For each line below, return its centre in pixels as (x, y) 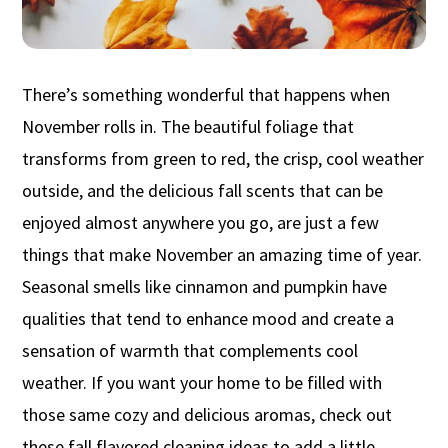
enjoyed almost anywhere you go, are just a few (201, 222)
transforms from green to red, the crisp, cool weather (223, 158)
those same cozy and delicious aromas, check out (207, 414)
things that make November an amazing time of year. (222, 254)
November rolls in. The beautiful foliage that (188, 126)
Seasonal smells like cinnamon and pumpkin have (205, 286)
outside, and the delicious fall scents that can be (203, 190)
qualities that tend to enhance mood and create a (208, 318)
